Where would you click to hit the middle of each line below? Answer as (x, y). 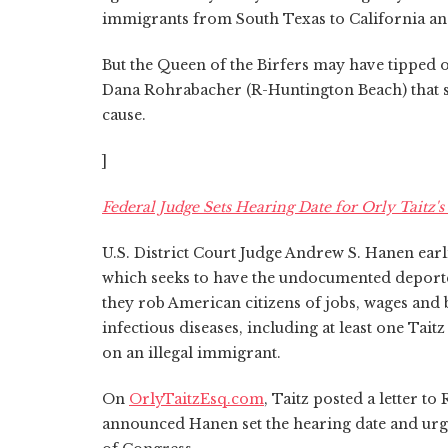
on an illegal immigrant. (191, 352)
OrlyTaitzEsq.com (196, 398)
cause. (124, 114)
